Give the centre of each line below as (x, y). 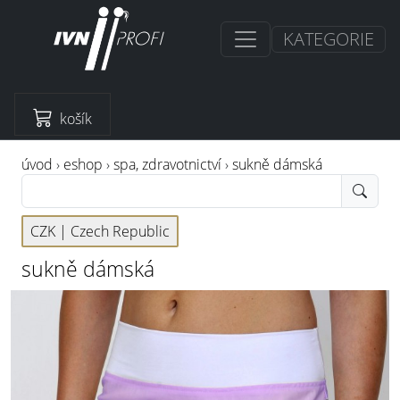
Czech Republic (120, 231)
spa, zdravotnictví (167, 164)
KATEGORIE (328, 39)
